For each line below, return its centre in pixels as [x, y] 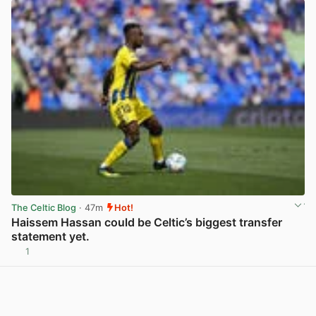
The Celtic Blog [44, 207]
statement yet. [50, 237]
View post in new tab [258, 257]
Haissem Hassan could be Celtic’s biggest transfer [147, 223]
